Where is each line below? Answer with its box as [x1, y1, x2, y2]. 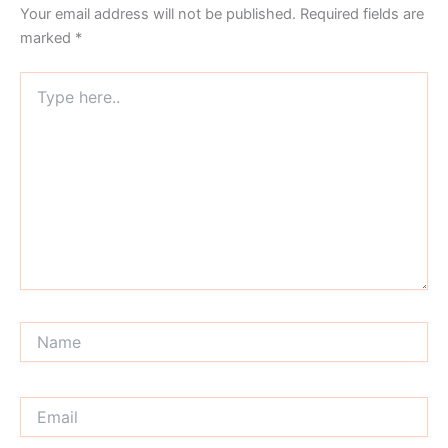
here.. [19, 91, 56, 109]
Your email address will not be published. [20, 5, 296, 24]
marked [20, 29, 75, 48]
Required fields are [300, 5, 424, 24]
